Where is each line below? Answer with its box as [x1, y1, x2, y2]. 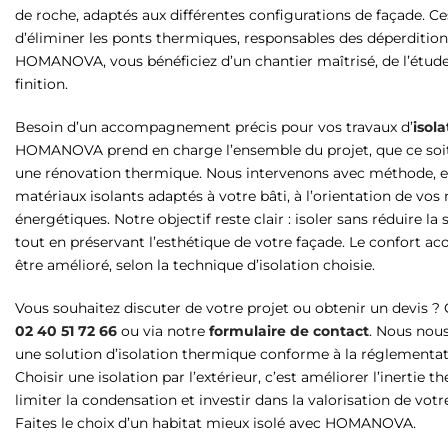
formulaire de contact [209, 321, 369, 340]
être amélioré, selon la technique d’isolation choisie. [15, 255, 375, 274]
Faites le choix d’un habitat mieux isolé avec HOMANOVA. [15, 413, 416, 432]
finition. [15, 74, 68, 93]
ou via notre [117, 321, 209, 340]
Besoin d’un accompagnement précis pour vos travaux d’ [15, 117, 413, 136]
